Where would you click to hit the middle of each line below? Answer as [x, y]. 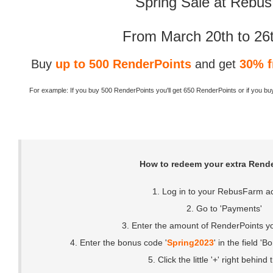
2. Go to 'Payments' [224, 208]
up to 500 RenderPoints [124, 64]
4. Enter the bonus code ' [118, 243]
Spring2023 [190, 243]
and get [216, 64]
